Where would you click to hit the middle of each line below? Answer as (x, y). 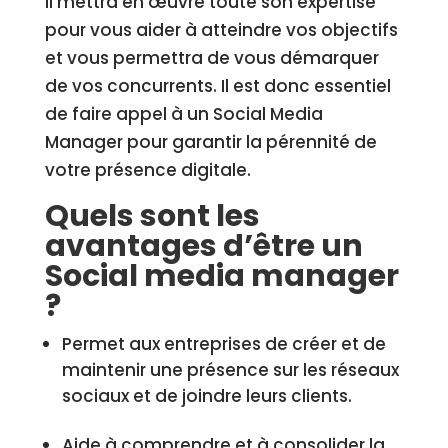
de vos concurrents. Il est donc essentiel (217, 86)
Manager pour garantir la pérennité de (210, 142)
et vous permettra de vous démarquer (211, 58)
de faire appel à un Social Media (183, 114)
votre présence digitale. (147, 170)
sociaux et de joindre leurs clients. (206, 396)
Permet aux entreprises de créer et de (223, 344)
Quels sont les (152, 216)
